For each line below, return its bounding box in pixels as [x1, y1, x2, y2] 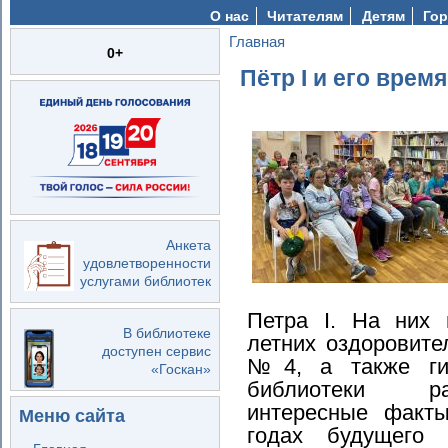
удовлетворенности [82, 254, 211, 271]
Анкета [165, 236, 211, 253]
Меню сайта [18, 406, 125, 427]
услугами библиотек [79, 272, 211, 289]
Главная [228, 32, 285, 50]
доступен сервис [101, 343, 211, 360]
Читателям [267, 7, 344, 24]
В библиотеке [122, 325, 211, 342]
